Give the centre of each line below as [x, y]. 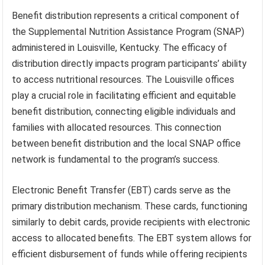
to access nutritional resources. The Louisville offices [123, 79]
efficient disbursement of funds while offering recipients [130, 254]
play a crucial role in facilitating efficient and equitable [124, 95]
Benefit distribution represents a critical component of [126, 15]
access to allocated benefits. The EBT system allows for [132, 238]
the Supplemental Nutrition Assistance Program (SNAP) [128, 31]
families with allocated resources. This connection [117, 127]
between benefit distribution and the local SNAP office [127, 143]
